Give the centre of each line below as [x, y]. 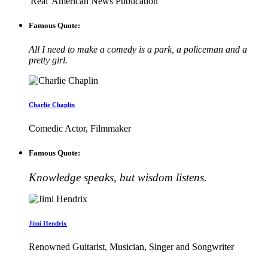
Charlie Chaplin [52, 104]
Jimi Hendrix [48, 223]
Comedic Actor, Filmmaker [80, 128]
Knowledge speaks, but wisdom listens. [118, 177]
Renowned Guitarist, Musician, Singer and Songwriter [131, 246]
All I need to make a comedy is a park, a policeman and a [138, 49]
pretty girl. [48, 60]
